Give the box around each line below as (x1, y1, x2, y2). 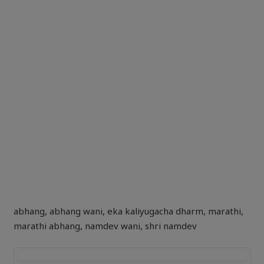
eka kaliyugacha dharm (107, 206, 203, 218)
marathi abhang (13, 221, 80, 233)
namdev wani (84, 221, 140, 233)
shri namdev (144, 221, 197, 233)
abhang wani (49, 206, 103, 218)
